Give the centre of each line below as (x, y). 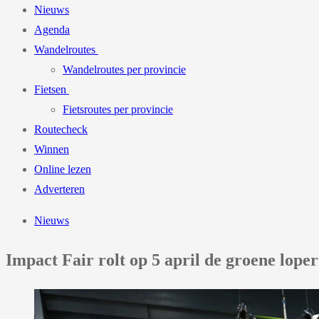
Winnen (52, 149)
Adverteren (59, 189)
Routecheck (61, 129)
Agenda (52, 30)
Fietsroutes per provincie (118, 109)
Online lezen (63, 169)
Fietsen (50, 89)
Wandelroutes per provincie (124, 69)
